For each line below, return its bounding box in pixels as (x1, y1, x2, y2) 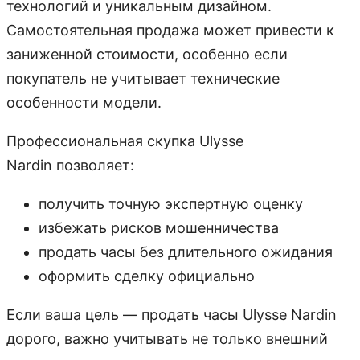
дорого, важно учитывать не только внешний (6, 330, 328, 348)
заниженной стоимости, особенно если (6, 46, 288, 63)
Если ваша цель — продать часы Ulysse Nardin (6, 306, 337, 324)
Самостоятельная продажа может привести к (6, 22, 334, 39)
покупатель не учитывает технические (6, 70, 280, 88)
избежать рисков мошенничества (39, 219, 279, 237)
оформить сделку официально (39, 268, 255, 285)
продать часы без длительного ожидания (39, 243, 333, 261)
